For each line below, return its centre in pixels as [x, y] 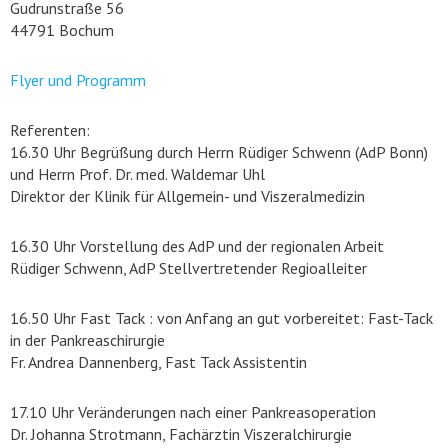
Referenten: [50, 130]
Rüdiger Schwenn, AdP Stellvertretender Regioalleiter [188, 268]
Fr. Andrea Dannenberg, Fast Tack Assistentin [158, 362]
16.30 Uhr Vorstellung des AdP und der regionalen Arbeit [197, 246]
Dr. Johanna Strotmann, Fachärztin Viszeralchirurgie [181, 434]
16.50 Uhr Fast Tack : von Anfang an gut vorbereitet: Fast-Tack [221, 318]
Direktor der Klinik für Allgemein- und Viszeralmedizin [187, 196]
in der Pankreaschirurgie [87, 340]
